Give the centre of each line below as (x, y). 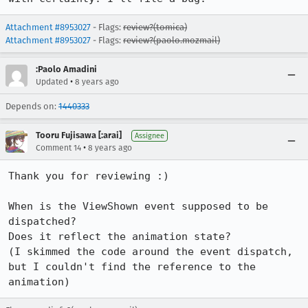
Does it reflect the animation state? (120, 236)
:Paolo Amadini (66, 69)
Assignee (150, 136)
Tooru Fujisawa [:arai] (79, 135)
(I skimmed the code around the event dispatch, (151, 252)
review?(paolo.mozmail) (172, 40)
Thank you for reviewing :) (89, 176)
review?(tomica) (155, 27)
